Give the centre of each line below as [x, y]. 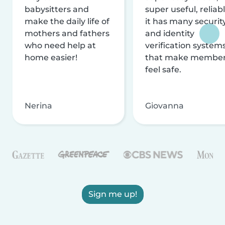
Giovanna [164, 105]
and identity [170, 33]
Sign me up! [113, 194]
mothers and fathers [67, 33]
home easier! [51, 57]
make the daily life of [67, 21]
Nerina [38, 105]
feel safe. [163, 69]
